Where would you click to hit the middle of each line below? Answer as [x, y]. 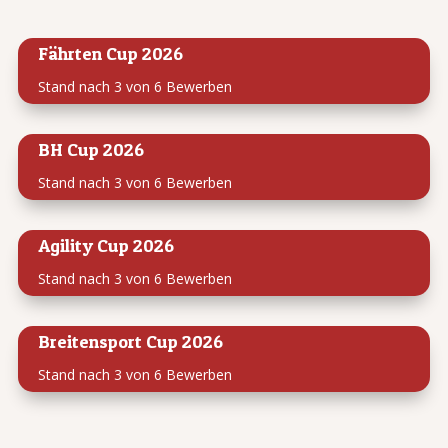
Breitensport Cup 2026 [130, 342]
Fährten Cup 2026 [110, 54]
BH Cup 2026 [90, 150]
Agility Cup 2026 [105, 246]
